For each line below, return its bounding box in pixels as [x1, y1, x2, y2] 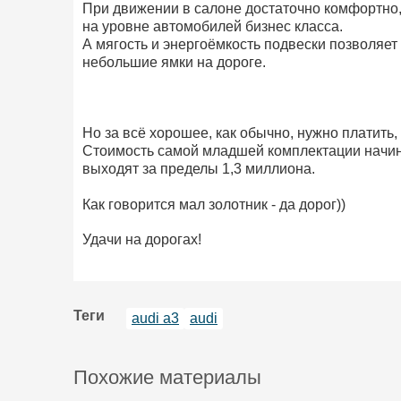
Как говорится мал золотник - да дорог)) [81, 196, 346, 212]
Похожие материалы [73, 366, 261, 389]
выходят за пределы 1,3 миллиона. [81, 161, 315, 177]
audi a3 [132, 311, 179, 327]
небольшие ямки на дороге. [81, 54, 266, 70]
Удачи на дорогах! [81, 232, 201, 248]
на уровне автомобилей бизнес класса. [81, 18, 343, 34]
